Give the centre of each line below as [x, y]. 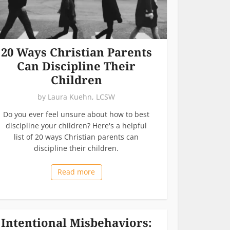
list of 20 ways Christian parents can [76, 137]
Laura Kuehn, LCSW [81, 97]
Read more [76, 171]
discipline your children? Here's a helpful [76, 125]
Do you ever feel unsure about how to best [76, 114]
